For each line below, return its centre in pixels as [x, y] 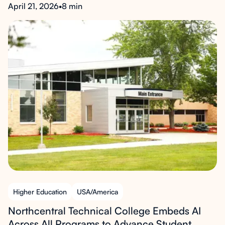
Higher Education [40, 192]
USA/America [97, 192]
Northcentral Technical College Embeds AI [104, 211]
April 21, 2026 [33, 6]
